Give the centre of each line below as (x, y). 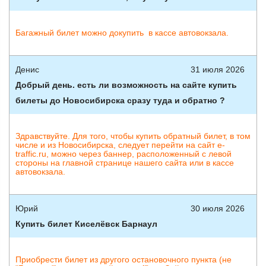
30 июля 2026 (218, 208)
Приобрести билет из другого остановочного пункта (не (123, 259)
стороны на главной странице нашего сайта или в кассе (125, 163)
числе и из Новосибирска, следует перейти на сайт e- (120, 145)
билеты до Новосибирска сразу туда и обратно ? (120, 100)
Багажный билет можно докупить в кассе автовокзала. (122, 33)
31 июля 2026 (218, 69)
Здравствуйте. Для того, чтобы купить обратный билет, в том (133, 136)
